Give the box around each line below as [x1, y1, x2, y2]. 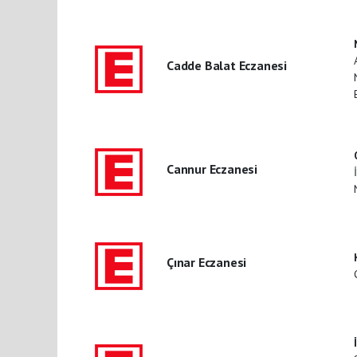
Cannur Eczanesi [166, 160, 258, 177]
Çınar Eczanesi [166, 254, 247, 271]
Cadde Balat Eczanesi [166, 57, 288, 74]
